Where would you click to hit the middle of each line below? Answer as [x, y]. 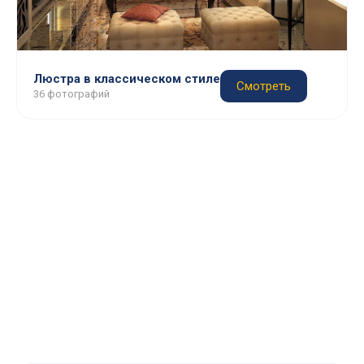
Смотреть [264, 86]
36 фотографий [71, 94]
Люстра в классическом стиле [127, 79]
